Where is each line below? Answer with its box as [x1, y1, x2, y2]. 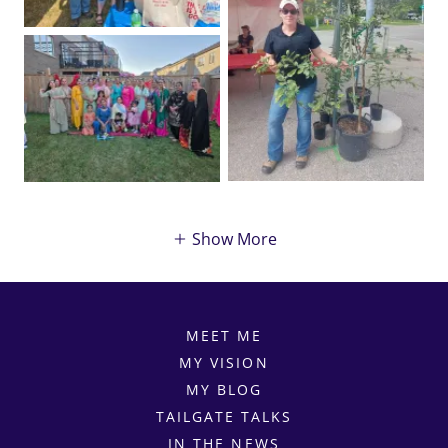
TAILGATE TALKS [155, 406, 293, 426]
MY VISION [179, 352, 269, 372]
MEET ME [185, 325, 262, 345]
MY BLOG [185, 379, 262, 399]
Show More [191, 227, 277, 250]
